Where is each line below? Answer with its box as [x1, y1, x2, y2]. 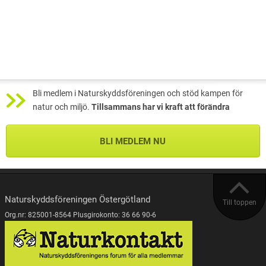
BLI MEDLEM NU [99, 136, 166, 147]
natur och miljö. [33, 102, 91, 113]
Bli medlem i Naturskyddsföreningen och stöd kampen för [33, 88, 243, 99]
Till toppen [223, 198, 256, 207]
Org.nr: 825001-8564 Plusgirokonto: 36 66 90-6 [4, 210, 156, 219]
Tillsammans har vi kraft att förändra [91, 102, 230, 113]
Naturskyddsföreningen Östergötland [4, 194, 150, 205]
